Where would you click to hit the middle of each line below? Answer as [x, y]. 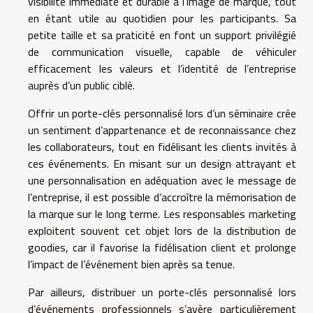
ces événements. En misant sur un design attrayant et [162, 164]
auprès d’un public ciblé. [81, 86]
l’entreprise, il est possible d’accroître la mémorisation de [162, 197]
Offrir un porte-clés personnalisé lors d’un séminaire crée [162, 114]
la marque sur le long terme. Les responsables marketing [162, 214]
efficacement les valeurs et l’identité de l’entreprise [162, 69]
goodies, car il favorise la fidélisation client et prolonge [162, 248]
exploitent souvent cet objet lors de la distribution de [162, 231]
